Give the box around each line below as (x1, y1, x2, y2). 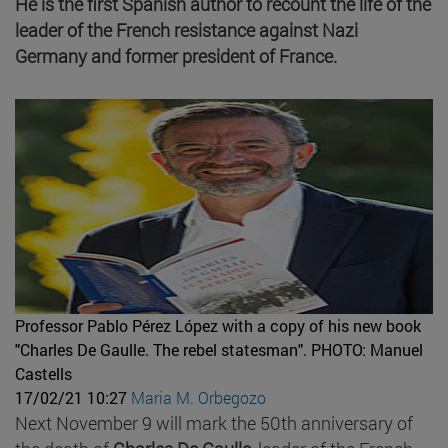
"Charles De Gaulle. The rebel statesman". (15, 338, 307, 360)
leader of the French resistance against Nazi (15, 17, 358, 42)
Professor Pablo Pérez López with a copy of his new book (15, 314, 421, 336)
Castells (15, 362, 72, 384)
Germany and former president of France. (15, 43, 337, 68)
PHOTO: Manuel (311, 338, 423, 360)
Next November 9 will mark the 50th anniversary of (15, 410, 413, 435)
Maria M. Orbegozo (131, 386, 266, 408)
